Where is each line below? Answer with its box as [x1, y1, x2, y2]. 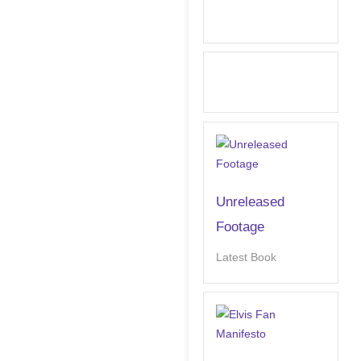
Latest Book [216, 250, 277, 263]
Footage [216, 218, 265, 234]
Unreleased [216, 193, 285, 210]
